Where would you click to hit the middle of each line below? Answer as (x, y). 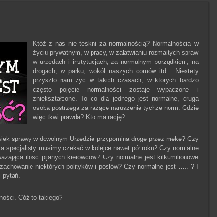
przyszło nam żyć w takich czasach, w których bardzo (116, 80)
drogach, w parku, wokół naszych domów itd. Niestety (116, 71)
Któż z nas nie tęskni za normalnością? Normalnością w (116, 43)
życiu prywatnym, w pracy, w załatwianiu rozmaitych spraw (116, 53)
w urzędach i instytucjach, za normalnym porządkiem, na (116, 62)
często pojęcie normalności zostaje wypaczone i (116, 89)
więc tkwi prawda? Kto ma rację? (79, 117)
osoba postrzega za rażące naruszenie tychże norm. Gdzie (116, 108)
